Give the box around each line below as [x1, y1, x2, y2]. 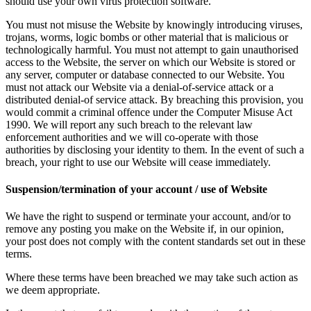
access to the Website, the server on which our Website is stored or [6, 56, 295, 68]
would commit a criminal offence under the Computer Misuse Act [6, 106, 292, 118]
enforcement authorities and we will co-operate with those [6, 131, 258, 143]
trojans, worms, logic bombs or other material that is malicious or [6, 31, 288, 43]
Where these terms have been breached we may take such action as [6, 271, 298, 284]
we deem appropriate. [6, 284, 100, 296]
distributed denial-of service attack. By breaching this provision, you [6, 93, 303, 106]
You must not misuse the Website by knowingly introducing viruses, [6, 18, 303, 31]
